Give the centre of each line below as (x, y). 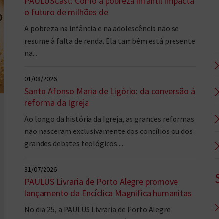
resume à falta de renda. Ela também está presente (109, 41)
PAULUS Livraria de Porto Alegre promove (101, 182)
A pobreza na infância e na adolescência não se (101, 28)
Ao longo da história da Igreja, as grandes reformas (109, 119)
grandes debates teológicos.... (74, 143)
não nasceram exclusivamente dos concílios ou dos (108, 131)
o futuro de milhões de (66, 12)
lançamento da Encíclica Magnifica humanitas (108, 193)
